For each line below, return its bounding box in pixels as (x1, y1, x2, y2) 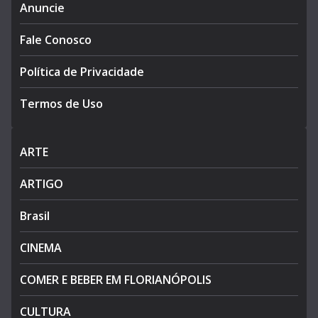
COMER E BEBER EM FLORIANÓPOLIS (20, 272, 212, 287)
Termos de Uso (20, 96, 103, 111)
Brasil (20, 208, 50, 224)
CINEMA (20, 240, 62, 256)
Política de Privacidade (20, 64, 144, 79)
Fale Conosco (20, 32, 92, 48)
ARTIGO (20, 176, 63, 192)
